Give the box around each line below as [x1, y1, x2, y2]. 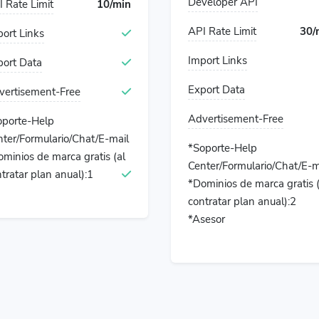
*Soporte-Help [188, 141, 257, 155]
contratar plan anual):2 [188, 194, 296, 209]
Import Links [188, 53, 247, 68]
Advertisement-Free [188, 112, 283, 126]
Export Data [188, 83, 245, 97]
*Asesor [188, 212, 225, 226]
